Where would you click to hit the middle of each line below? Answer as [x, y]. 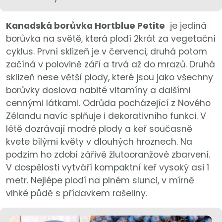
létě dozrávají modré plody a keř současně [99, 129]
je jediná [186, 26]
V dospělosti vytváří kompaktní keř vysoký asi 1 [108, 168]
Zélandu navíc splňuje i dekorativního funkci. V [106, 116]
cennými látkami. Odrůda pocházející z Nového [108, 103]
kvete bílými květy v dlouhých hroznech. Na [99, 142]
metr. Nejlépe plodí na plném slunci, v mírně [100, 181]
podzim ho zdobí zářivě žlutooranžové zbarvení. [108, 155]
